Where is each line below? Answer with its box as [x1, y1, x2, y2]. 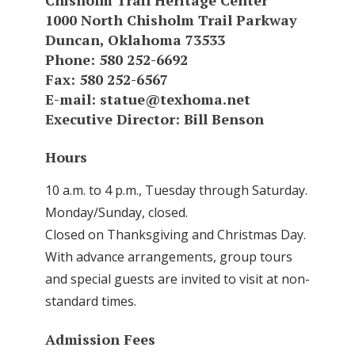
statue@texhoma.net [100, 90, 250, 109]
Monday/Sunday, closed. [45, 203, 188, 221]
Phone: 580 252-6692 [45, 50, 188, 69]
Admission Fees [45, 330, 155, 349]
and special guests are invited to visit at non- [45, 269, 310, 288]
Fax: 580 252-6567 [45, 70, 168, 89]
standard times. [45, 292, 136, 310]
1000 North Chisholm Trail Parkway [45, 10, 297, 29]
